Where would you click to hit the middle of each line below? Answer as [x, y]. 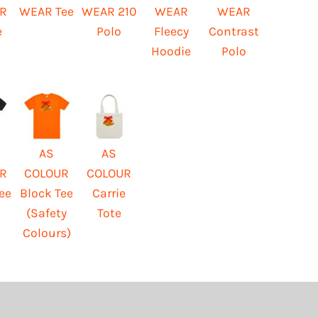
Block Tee [47, 193]
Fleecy [171, 31]
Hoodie [171, 51]
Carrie [109, 193]
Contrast [234, 31]
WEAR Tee [47, 11]
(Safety [47, 213]
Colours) [46, 232]
